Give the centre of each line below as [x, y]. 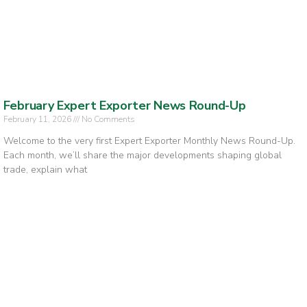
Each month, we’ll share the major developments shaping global [142, 156]
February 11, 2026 [38, 120]
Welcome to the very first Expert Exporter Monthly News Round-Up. [149, 141]
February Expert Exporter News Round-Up [124, 106]
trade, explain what [45, 170]
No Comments [107, 120]
